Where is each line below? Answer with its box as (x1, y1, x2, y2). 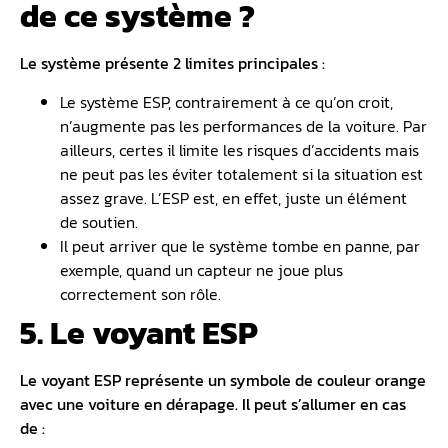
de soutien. (60, 209, 138, 234)
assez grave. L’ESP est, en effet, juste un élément (60, 185, 407, 210)
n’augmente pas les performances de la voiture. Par (60, 113, 427, 138)
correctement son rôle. (60, 281, 221, 306)
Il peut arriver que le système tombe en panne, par (60, 233, 420, 258)
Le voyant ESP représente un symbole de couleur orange (20, 367, 426, 392)
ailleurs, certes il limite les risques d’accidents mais (60, 137, 419, 162)
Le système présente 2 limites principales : (20, 51, 325, 76)
